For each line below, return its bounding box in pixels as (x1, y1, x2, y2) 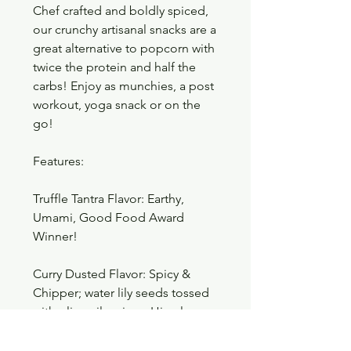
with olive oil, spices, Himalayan (33, 303, 208, 319)
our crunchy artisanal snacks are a (33, 21, 216, 37)
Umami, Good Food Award (33, 209, 184, 225)
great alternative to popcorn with (33, 40, 215, 56)
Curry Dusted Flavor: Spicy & (33, 266, 190, 281)
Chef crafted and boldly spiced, (33, 2, 208, 18)
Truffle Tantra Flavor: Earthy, (33, 190, 184, 206)
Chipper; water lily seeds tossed (33, 284, 209, 300)
